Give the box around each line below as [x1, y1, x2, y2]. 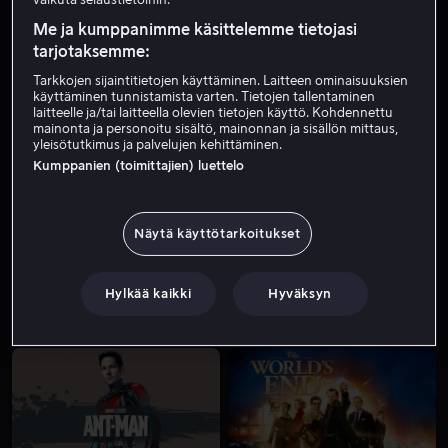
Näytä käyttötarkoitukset [134, 226, 301, 240]
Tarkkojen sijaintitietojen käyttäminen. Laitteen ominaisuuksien [33, 73, 409, 87]
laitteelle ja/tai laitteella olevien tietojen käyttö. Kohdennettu [33, 105, 394, 119]
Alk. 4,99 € [20, 170, 70, 181]
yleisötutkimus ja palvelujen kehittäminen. [33, 137, 283, 151]
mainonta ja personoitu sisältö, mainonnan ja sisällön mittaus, [33, 121, 399, 135]
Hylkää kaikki [104, 286, 192, 300]
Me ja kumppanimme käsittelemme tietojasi [33, 21, 358, 38]
